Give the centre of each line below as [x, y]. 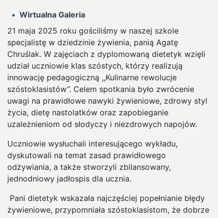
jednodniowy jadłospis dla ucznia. [69, 178]
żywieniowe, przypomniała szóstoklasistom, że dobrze [108, 209]
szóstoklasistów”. [40, 89]
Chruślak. [26, 54]
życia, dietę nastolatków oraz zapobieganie [88, 112]
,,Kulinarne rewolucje [139, 77]
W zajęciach [66, 54]
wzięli [195, 54]
